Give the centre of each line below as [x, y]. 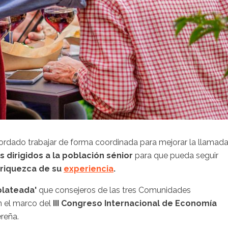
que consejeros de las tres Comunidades [115, 190]
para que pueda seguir [176, 155]
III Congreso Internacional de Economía [135, 203]
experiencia [89, 168]
